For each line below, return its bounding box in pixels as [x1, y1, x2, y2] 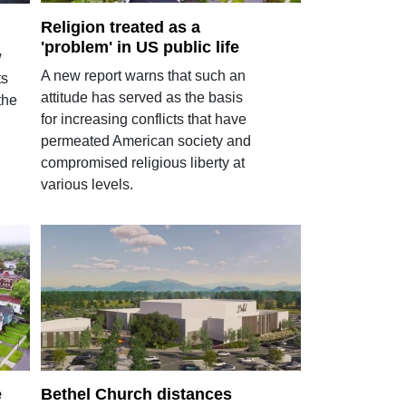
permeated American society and [40, 132, 251, 149]
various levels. [40, 176, 133, 192]
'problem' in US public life [40, 37, 239, 56]
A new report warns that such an [40, 67, 246, 83]
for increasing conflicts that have [40, 111, 246, 127]
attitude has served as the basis [40, 89, 243, 105]
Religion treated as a [40, 17, 200, 36]
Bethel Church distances [40, 385, 232, 404]
